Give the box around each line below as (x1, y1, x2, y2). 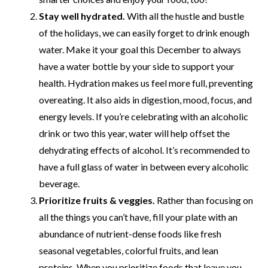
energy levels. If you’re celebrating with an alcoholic (39, 111, 248, 123)
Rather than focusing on (157, 194, 253, 206)
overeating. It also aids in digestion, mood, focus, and (39, 94, 252, 106)
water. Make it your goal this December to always (39, 44, 241, 56)
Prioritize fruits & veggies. (39, 194, 157, 206)
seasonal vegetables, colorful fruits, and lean (39, 245, 218, 257)
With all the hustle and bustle (127, 10, 244, 22)
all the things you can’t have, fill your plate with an (39, 211, 237, 223)
